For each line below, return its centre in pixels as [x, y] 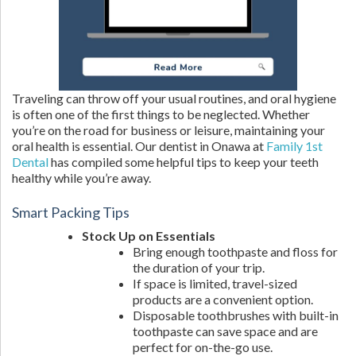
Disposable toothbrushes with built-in [236, 315]
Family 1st [294, 146]
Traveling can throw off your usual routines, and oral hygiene [174, 98]
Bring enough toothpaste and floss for [235, 252]
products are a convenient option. [223, 299]
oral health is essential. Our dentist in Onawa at [139, 146]
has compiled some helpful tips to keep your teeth [184, 162]
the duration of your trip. [199, 267]
